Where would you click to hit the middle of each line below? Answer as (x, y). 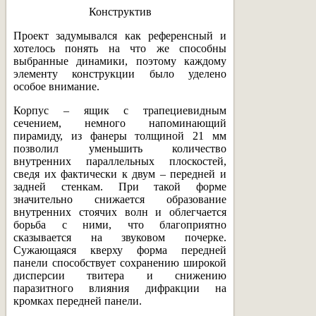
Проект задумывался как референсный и (120, 35)
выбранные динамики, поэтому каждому (120, 61)
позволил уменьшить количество (120, 148)
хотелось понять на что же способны (120, 48)
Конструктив (120, 11)
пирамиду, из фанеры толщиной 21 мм (120, 135)
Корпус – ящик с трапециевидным (120, 110)
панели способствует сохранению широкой (120, 262)
